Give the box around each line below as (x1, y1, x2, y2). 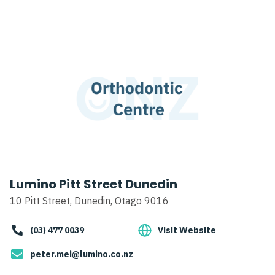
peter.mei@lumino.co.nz (30, 249, 133, 260)
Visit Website (158, 225, 216, 236)
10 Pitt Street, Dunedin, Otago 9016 (10, 195, 169, 207)
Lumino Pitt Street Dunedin (10, 176, 177, 193)
